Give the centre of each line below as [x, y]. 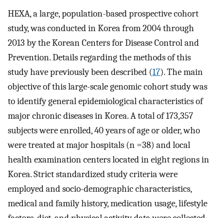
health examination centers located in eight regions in [109, 160]
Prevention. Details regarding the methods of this [99, 58]
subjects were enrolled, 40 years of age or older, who [104, 131]
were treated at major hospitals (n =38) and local [99, 145]
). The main [182, 72]
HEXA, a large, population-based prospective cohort [103, 14]
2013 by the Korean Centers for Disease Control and [103, 43]
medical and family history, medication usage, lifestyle [108, 204]
